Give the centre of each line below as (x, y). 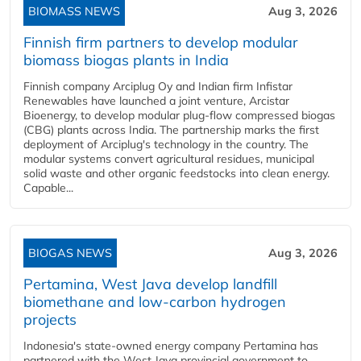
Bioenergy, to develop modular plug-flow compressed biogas (179, 115)
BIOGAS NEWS (70, 253)
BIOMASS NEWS (74, 11)
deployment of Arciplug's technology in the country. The (166, 144)
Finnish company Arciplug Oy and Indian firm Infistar (158, 86)
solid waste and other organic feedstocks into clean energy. (176, 173)
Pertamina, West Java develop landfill (150, 284)
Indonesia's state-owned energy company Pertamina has (171, 346)
